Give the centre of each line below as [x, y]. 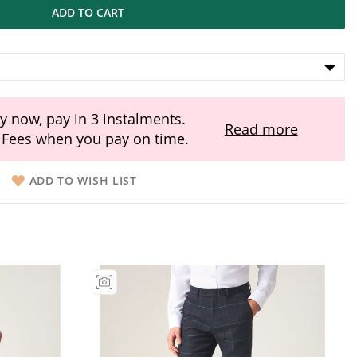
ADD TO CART [88, 12]
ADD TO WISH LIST [83, 180]
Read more [261, 129]
